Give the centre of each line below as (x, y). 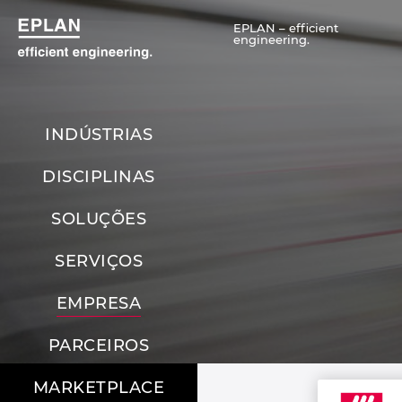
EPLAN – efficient (286, 28)
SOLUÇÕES (99, 219)
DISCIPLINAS (99, 177)
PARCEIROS (99, 346)
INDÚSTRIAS (99, 135)
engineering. (271, 39)
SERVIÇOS (99, 262)
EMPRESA (99, 304)
